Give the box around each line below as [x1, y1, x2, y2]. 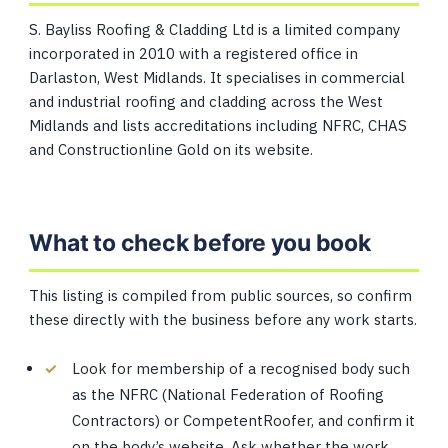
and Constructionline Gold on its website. [29, 140, 314, 159]
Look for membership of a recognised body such [72, 359, 411, 378]
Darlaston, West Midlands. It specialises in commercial [29, 68, 406, 87]
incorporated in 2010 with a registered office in [29, 44, 359, 63]
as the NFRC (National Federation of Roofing [72, 385, 385, 404]
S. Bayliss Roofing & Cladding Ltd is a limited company [29, 20, 401, 39]
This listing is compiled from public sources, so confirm [29, 286, 413, 305]
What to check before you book [29, 229, 371, 257]
